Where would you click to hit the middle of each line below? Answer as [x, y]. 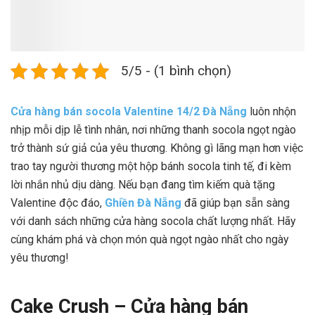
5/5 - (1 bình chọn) [176, 70]
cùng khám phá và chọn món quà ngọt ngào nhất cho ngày [150, 239]
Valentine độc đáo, [58, 202]
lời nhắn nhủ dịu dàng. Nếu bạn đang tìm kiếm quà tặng [143, 184]
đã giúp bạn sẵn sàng [236, 202]
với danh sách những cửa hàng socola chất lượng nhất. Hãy [153, 221]
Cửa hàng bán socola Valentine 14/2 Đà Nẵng [129, 111]
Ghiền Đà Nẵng [143, 202]
